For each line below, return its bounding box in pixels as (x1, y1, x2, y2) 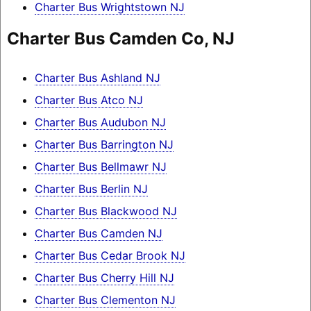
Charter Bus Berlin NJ (34, 182, 148, 196)
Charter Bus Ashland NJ (34, 71, 160, 85)
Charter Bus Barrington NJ (34, 137, 174, 152)
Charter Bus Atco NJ (34, 93, 143, 108)
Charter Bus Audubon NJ (34, 115, 166, 130)
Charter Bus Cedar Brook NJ (34, 249, 185, 263)
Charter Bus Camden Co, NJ (6, 28, 235, 49)
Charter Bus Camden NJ (34, 226, 162, 241)
